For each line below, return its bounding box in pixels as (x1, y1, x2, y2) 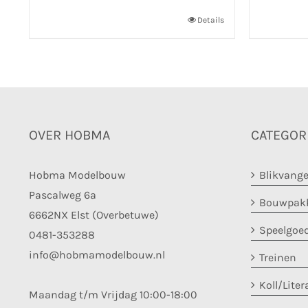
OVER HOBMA (29, 127, 110, 143)
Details (197, 15, 224, 25)
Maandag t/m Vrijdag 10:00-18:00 (29, 288, 197, 301)
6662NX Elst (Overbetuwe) (29, 208, 159, 221)
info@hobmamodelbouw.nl (29, 248, 165, 261)
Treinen (258, 251, 296, 264)
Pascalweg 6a (29, 188, 96, 201)
